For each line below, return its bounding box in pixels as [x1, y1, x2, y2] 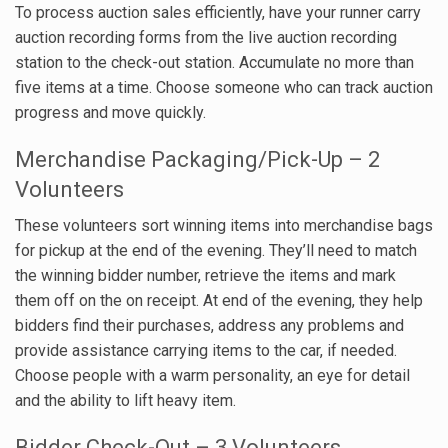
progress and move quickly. [15, 102, 206, 122]
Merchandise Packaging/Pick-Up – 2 [15, 146, 380, 172]
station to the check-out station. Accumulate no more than [15, 52, 414, 72]
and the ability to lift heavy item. [15, 390, 236, 410]
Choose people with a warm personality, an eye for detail [15, 365, 410, 385]
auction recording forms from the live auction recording [15, 27, 397, 47]
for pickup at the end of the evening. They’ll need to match [15, 240, 417, 260]
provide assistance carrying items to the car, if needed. [15, 340, 397, 360]
